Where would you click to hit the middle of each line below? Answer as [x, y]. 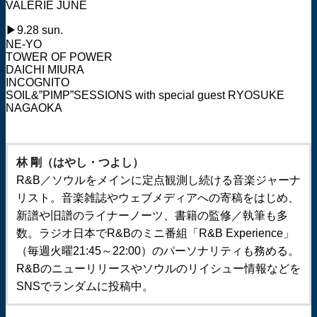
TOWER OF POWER [59, 57]
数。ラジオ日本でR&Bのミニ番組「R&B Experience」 [155, 233]
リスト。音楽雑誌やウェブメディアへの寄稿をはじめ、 [158, 198]
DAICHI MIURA [45, 70]
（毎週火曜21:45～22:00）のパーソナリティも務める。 [158, 251]
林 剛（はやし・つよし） [80, 162]
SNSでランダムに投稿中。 [85, 286]
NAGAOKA [34, 108]
